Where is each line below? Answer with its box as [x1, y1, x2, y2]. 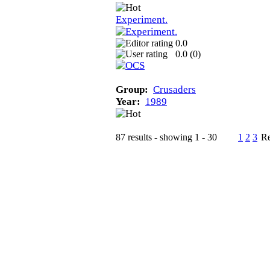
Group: [116, 83, 148, 95]
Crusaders [153, 83, 196, 95]
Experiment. [116, 13, 168, 25]
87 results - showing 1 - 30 [116, 131, 217, 142]
